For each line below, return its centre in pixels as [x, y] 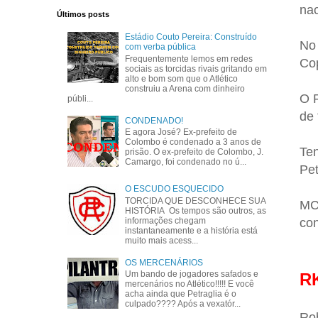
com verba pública [161, 47]
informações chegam [166, 220]
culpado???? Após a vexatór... [183, 303]
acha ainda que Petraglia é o [181, 294]
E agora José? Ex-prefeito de [181, 132]
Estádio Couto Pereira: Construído [191, 37]
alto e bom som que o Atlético [182, 78]
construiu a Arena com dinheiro [185, 88]
